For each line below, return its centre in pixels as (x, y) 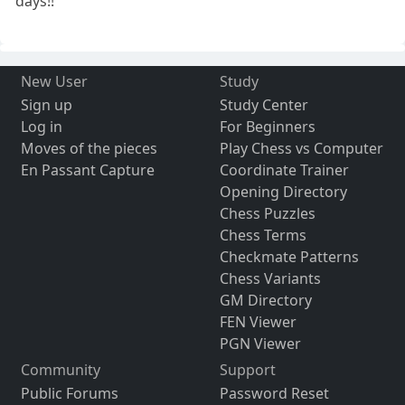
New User (54, 82)
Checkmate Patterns (289, 257)
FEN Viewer (258, 322)
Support (247, 370)
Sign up (46, 105)
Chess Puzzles (267, 214)
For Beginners (267, 127)
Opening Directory (283, 192)
